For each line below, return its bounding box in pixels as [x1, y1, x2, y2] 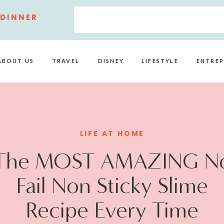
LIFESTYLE [141, 57, 178, 64]
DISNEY [97, 57, 124, 64]
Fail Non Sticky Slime [16, 172, 208, 199]
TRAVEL [51, 57, 80, 64]
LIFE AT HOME [79, 128, 145, 138]
